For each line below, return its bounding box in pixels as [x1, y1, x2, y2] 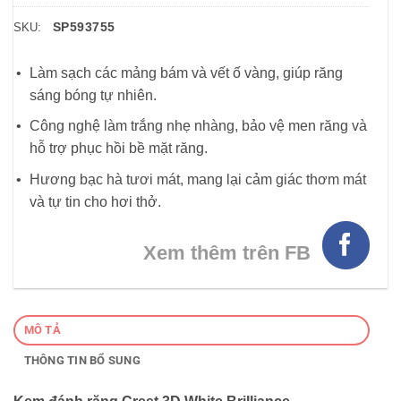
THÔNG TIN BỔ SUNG [23, 353, 141, 367]
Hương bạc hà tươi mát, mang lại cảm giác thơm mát [30, 171, 366, 187]
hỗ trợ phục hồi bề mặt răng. [30, 141, 208, 157]
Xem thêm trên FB [143, 242, 311, 265]
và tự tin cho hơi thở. [30, 193, 161, 209]
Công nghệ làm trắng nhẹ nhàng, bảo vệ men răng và [30, 118, 367, 134]
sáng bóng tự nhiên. [30, 87, 157, 103]
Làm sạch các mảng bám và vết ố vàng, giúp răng [30, 64, 343, 81]
